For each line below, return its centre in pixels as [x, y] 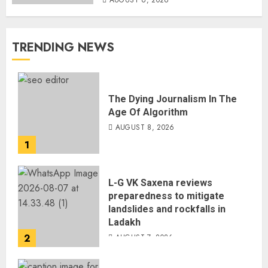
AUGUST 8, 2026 [145, 127]
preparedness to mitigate [166, 196]
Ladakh [124, 222]
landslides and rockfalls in [167, 209]
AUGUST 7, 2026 [144, 237]
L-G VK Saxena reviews [160, 183]
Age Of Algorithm [148, 112]
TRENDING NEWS [63, 48]
